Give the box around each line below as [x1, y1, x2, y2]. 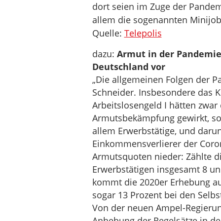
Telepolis [124, 27, 162, 39]
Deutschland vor [92, 61, 165, 73]
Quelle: [92, 27, 124, 39]
